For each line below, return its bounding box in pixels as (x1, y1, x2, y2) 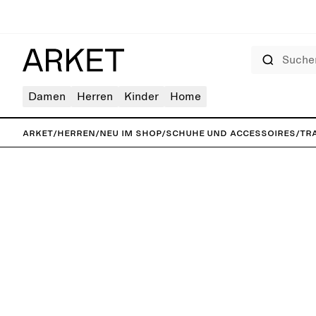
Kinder (124, 91, 159, 102)
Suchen (250, 47, 275, 54)
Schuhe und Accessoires (166, 127, 296, 138)
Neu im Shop (99, 127, 162, 138)
